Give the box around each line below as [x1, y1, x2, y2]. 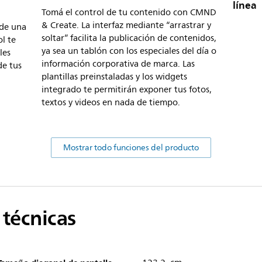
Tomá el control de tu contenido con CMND [42, 5, 216, 20]
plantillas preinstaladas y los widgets [42, 69, 187, 84]
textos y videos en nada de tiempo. [42, 95, 180, 110]
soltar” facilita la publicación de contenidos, [42, 30, 216, 46]
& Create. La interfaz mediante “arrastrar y [42, 18, 211, 33]
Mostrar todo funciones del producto [63, 140, 199, 154]
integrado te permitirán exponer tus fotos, [42, 82, 212, 97]
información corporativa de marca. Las [42, 56, 195, 71]
